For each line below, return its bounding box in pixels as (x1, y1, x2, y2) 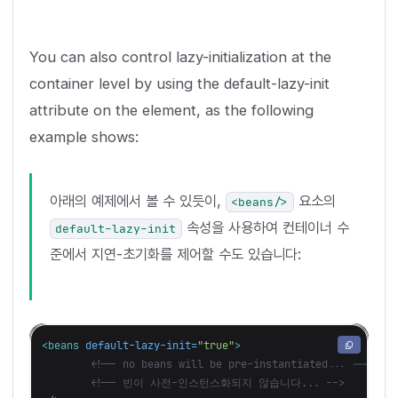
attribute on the (28, 101, 142, 120)
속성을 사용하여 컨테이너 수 (181, 219, 349, 237)
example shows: (28, 128, 139, 147)
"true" (196, 338, 235, 353)
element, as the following (141, 101, 314, 120)
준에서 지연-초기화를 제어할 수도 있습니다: (49, 245, 301, 264)
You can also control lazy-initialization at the (28, 48, 331, 67)
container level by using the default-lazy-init (28, 75, 330, 93)
